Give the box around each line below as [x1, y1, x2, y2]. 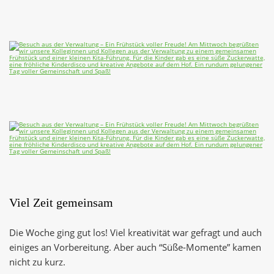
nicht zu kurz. [9, 256, 65, 268]
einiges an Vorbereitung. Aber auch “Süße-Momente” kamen [9, 241, 261, 253]
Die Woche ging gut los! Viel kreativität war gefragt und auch [9, 226, 262, 239]
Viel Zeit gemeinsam [9, 196, 113, 209]
